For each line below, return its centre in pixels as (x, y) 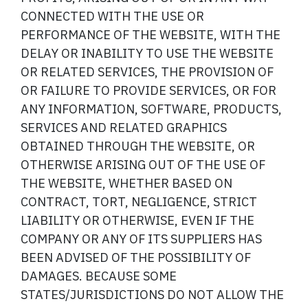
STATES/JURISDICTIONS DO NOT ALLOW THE (152, 295)
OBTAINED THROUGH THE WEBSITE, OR (138, 146)
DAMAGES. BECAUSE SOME (99, 276)
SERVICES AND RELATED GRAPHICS (124, 128)
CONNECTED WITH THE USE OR (112, 16)
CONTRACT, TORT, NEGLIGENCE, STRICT (139, 202)
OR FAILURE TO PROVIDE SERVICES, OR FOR (148, 91)
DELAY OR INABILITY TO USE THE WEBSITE (147, 54)
